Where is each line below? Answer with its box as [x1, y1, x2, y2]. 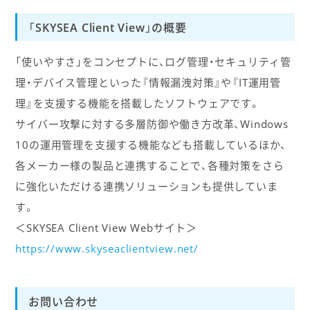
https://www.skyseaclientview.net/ [15, 241, 199, 256]
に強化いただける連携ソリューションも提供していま [15, 179, 278, 194]
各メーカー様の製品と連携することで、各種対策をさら [15, 158, 284, 173]
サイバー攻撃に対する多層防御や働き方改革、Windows [15, 117, 289, 131]
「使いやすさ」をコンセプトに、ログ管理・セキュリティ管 [15, 55, 291, 69]
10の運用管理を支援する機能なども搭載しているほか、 [15, 138, 287, 152]
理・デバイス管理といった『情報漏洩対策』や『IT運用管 [15, 75, 281, 90]
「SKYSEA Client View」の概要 [28, 19, 187, 36]
